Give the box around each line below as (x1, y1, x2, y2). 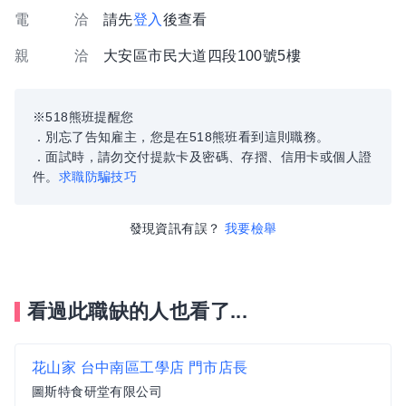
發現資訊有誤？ (129, 221, 221, 236)
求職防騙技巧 (58, 169, 138, 184)
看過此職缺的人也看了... (27, 300, 248, 323)
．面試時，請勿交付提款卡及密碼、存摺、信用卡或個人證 (33, 150, 372, 164)
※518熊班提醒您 (33, 110, 134, 124)
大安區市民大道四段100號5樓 (103, 48, 301, 63)
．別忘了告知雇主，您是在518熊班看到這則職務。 (33, 130, 330, 144)
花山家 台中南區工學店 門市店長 (32, 360, 248, 375)
